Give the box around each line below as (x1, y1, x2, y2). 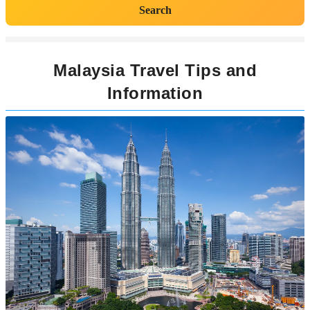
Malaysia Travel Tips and (53, 61, 257, 80)
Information (107, 84, 203, 102)
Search (138, 4, 172, 16)
